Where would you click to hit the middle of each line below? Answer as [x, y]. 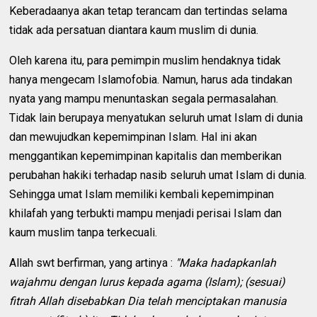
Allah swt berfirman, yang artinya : [93, 263]
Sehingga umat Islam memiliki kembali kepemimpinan [142, 194]
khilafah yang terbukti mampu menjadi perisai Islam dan [146, 213]
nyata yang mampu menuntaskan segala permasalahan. [144, 98]
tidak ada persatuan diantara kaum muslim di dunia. [134, 30]
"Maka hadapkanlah [226, 263]
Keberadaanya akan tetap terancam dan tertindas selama [149, 11]
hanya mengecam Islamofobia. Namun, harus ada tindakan [151, 79]
